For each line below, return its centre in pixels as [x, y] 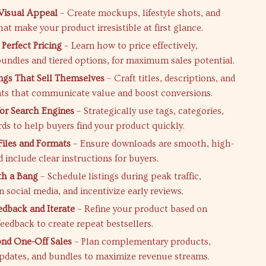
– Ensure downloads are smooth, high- [153, 144]
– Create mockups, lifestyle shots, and [139, 13]
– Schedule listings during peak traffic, [120, 176]
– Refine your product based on [141, 209]
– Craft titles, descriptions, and [170, 78]
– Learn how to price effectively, [130, 46]
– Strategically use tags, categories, [149, 111]
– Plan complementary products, [142, 242]
